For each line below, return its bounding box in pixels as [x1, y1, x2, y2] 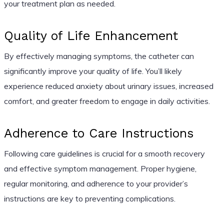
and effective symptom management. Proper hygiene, [3, 163, 196, 173]
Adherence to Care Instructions [3, 125, 193, 140]
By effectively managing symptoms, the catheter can [3, 50, 194, 61]
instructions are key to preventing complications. [3, 193, 175, 203]
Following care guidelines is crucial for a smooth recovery [3, 148, 205, 158]
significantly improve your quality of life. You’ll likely [3, 65, 182, 76]
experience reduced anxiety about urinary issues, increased [3, 80, 213, 91]
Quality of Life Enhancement [3, 28, 178, 43]
